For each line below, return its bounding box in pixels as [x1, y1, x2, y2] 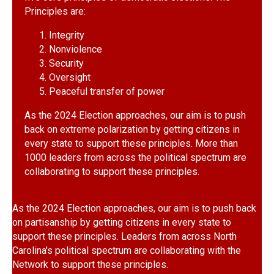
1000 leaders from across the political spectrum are [24, 152, 246, 163]
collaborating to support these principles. [24, 166, 199, 177]
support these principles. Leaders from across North [12, 231, 237, 242]
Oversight [49, 72, 91, 83]
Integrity [49, 29, 84, 41]
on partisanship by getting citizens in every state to [12, 217, 231, 228]
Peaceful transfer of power [49, 86, 165, 97]
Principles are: [24, 6, 86, 17]
